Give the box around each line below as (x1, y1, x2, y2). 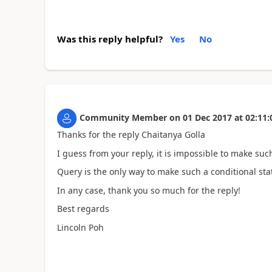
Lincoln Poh (56, 221, 104, 233)
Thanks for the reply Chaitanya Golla (56, 129, 205, 141)
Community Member (79, 112, 167, 124)
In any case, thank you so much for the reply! (56, 184, 240, 196)
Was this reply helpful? (56, 33, 163, 46)
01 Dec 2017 (182, 112, 232, 124)
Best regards (56, 203, 109, 215)
